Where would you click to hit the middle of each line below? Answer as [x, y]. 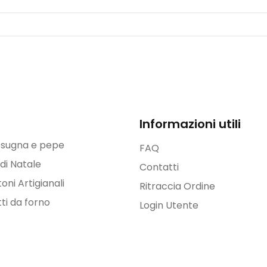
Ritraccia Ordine [177, 186]
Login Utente [169, 205]
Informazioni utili [190, 124]
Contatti [159, 167]
